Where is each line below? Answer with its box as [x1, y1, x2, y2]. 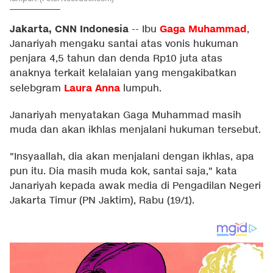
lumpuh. [123, 82, 161, 95]
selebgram [10, 82, 64, 95]
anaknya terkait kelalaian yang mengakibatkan [10, 67, 236, 80]
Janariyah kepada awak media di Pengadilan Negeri [10, 180, 261, 193]
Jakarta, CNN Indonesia [10, 23, 129, 36]
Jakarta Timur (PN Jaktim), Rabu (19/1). [10, 194, 194, 207]
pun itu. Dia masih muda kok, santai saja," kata [10, 165, 237, 178]
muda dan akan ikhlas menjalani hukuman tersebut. [10, 124, 261, 136]
